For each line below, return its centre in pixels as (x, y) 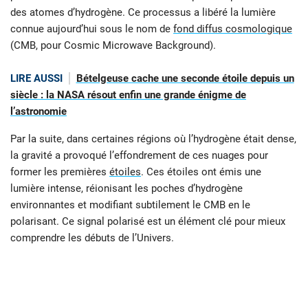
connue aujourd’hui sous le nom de (92, 29)
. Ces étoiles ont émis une (201, 172)
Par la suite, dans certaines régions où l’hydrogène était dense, (153, 139)
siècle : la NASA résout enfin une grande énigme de (128, 95)
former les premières (60, 172)
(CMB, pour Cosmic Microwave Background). (113, 45)
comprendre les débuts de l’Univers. (92, 238)
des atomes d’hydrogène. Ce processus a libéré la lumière (143, 12)
